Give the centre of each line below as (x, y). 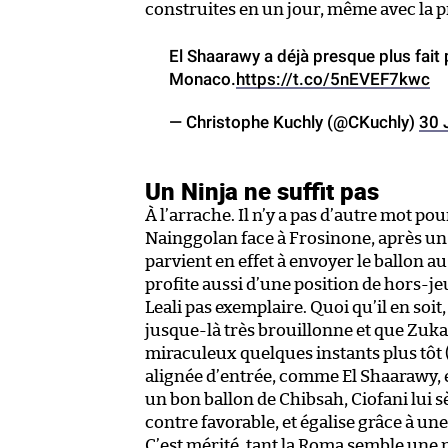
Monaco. (202, 78)
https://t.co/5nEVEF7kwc (333, 78)
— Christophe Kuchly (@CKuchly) (294, 121)
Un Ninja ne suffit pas (262, 190)
